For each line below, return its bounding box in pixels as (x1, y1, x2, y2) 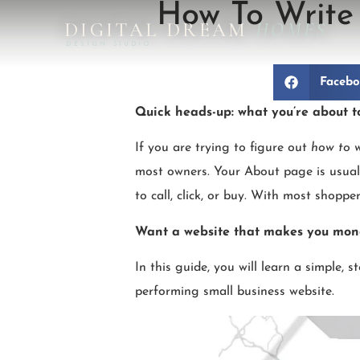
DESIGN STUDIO (66, 39, 152, 48)
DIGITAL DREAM (64, 18, 256, 42)
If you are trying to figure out (135, 141, 311, 155)
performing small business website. (135, 285, 334, 299)
